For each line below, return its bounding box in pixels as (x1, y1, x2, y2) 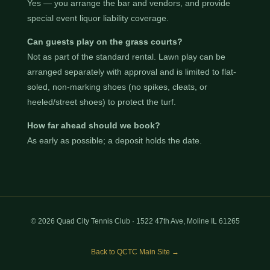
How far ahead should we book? (27, 120, 160, 130)
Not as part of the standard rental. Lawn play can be (27, 51, 225, 61)
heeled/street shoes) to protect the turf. (27, 96, 176, 107)
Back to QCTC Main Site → (91, 247, 179, 256)
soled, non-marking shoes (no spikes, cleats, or (27, 81, 207, 92)
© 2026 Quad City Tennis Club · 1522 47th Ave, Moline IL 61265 (30, 216, 240, 225)
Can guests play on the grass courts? (27, 36, 183, 46)
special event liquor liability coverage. (27, 13, 169, 23)
